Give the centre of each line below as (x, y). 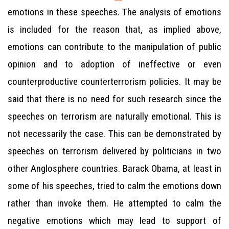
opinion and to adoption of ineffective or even (114, 64)
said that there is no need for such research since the (114, 99)
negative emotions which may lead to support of (114, 221)
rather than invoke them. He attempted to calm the (114, 203)
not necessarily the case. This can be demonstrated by (114, 134)
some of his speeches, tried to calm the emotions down (114, 186)
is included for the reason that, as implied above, (114, 29)
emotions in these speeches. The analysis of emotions (114, 12)
